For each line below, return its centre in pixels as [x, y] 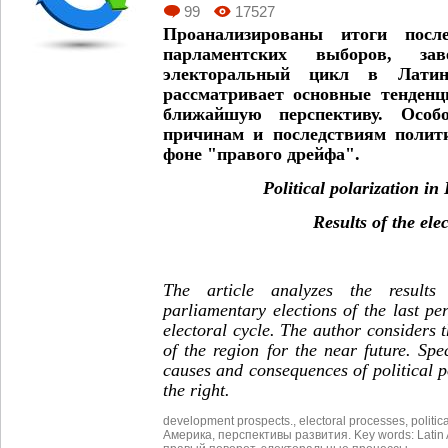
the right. [196, 389]
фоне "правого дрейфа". [261, 153]
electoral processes [352, 420]
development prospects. [228, 420]
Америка [187, 434]
